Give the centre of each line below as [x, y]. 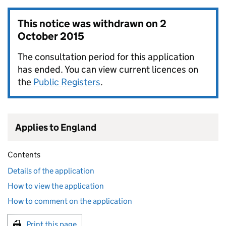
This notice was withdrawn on [89, 24]
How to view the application [56, 186]
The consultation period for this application [106, 57]
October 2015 [51, 37]
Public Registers [67, 82]
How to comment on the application [70, 201]
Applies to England [56, 128]
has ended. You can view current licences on [108, 70]
